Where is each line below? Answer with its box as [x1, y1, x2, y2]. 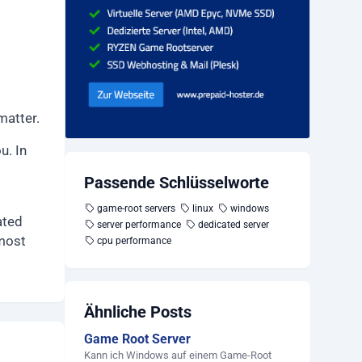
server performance [97, 218, 181, 230]
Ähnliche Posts [84, 301, 192, 322]
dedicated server [198, 218, 269, 230]
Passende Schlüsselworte [84, 172, 269, 192]
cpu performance [97, 234, 171, 246]
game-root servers [97, 202, 175, 214]
